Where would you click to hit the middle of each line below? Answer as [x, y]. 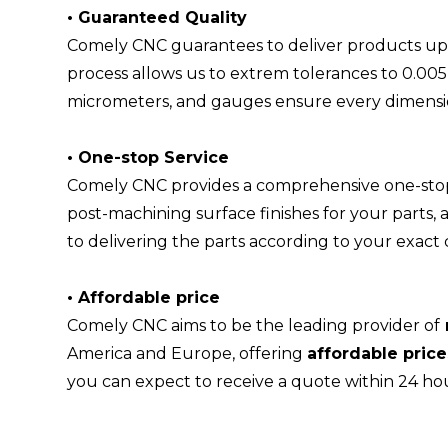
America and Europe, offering [187, 353]
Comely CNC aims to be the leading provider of [254, 325]
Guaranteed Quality [163, 17]
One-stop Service [154, 157]
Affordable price [149, 297]
